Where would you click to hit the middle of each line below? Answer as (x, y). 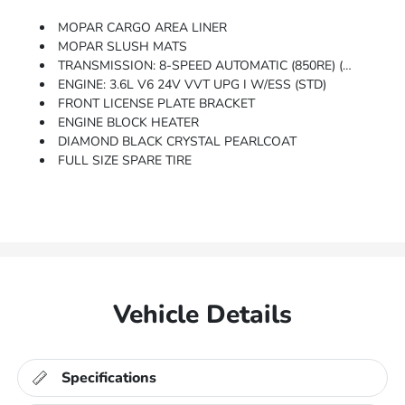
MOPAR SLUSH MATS (123, 47)
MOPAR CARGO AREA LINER (143, 28)
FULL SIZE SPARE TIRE (125, 161)
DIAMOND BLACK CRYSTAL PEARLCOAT (178, 142)
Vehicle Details (202, 315)
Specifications (109, 378)
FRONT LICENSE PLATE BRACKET (157, 104)
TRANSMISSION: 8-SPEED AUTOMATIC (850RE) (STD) (201, 66)
